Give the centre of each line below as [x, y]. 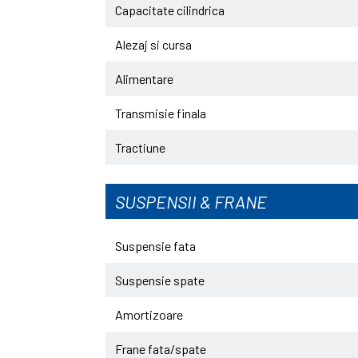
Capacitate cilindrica [170, 10]
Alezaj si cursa [153, 44]
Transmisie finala [161, 113]
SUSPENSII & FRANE [191, 201]
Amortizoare [149, 314]
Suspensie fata [155, 246]
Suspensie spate [160, 280]
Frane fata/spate [161, 349]
